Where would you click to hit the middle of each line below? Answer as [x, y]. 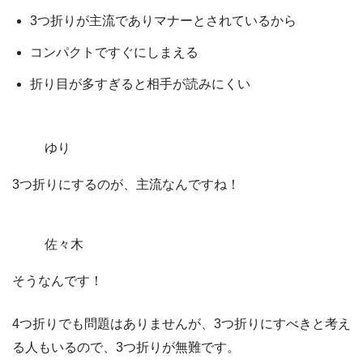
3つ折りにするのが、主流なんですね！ [126, 184]
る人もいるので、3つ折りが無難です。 [126, 347]
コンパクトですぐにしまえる [115, 52]
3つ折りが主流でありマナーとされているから [164, 20]
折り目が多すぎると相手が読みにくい [141, 83]
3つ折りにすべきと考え [282, 323]
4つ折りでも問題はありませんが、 [113, 323]
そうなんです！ [58, 280]
